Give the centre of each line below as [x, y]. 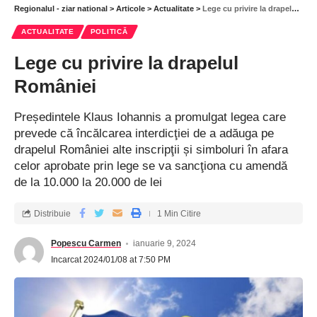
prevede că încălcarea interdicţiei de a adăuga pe [144, 134]
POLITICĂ [109, 32]
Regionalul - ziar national [61, 9]
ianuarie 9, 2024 [165, 244]
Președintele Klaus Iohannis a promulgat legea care [150, 117]
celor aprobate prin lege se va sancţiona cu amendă [151, 166]
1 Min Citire [179, 213]
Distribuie [52, 213]
